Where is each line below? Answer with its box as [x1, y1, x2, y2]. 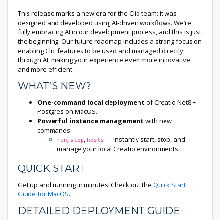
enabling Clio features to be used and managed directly [18, 46, 183, 55]
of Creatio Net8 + [145, 98, 196, 107]
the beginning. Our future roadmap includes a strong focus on [18, 37, 202, 46]
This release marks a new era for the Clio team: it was [18, 9, 177, 18]
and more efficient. [18, 65, 74, 74]
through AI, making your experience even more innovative [18, 55, 190, 64]
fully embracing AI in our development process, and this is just [18, 27, 201, 36]
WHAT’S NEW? [18, 80, 91, 92]
